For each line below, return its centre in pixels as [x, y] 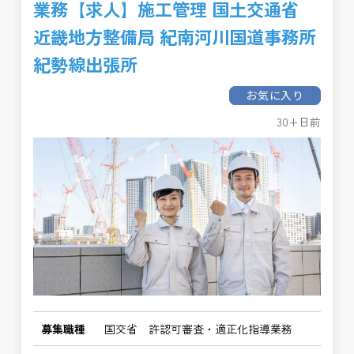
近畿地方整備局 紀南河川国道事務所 [175, 36]
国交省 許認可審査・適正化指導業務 [199, 329]
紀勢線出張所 [86, 64]
